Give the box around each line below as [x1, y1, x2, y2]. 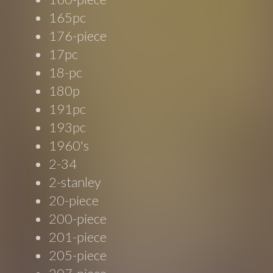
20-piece [49, 192, 99, 209]
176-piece [49, 27, 107, 44]
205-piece [49, 247, 107, 264]
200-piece [49, 210, 107, 227]
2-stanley [49, 174, 102, 191]
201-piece [49, 229, 107, 246]
